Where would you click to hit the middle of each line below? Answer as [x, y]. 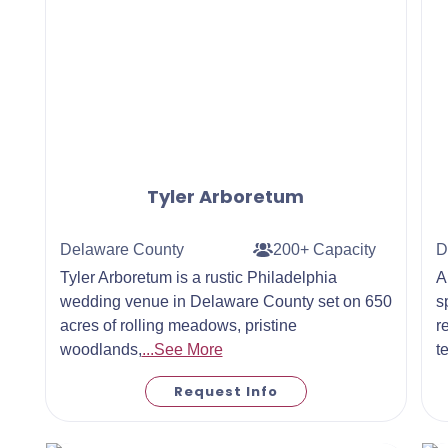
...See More [182, 349]
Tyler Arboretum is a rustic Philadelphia [198, 277]
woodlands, [100, 349]
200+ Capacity [325, 249]
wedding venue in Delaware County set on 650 [225, 301]
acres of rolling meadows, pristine [178, 325]
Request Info [225, 391]
